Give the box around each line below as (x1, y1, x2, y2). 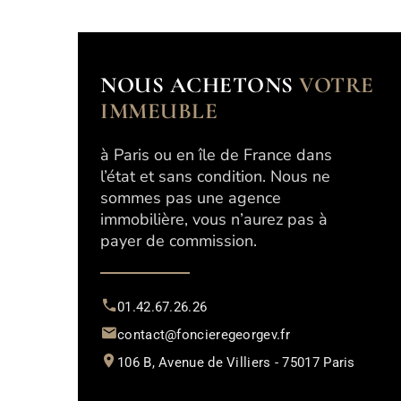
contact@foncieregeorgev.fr (117, 327, 290, 343)
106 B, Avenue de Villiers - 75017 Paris (117, 354, 355, 371)
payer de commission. (100, 230, 257, 252)
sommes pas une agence (100, 187, 281, 209)
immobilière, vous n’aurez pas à (100, 209, 328, 230)
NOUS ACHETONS (100, 72, 299, 98)
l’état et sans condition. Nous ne (100, 166, 330, 187)
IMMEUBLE (100, 98, 218, 124)
